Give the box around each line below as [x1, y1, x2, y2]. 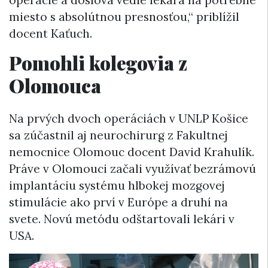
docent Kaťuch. [9, 26, 92, 41]
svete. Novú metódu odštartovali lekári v [9, 212, 234, 227]
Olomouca [9, 72, 101, 98]
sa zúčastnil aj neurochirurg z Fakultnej [9, 128, 228, 143]
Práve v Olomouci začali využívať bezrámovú [9, 162, 256, 176]
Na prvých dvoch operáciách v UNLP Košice [9, 111, 248, 126]
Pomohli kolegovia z [9, 50, 187, 75]
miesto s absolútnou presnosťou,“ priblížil [9, 10, 239, 24]
